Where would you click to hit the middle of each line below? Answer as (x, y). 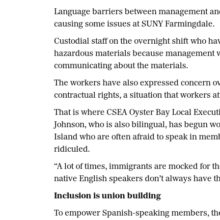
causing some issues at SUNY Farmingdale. (134, 25)
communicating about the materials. (121, 67)
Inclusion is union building (107, 197)
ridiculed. (72, 150)
